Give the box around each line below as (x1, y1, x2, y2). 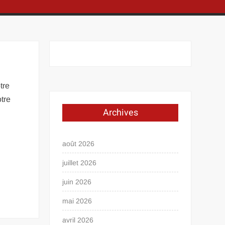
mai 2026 (62, 197, 92, 205)
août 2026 (62, 140, 95, 148)
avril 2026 (62, 216, 94, 224)
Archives (102, 106, 138, 120)
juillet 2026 (62, 159, 97, 167)
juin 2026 (62, 178, 92, 186)
